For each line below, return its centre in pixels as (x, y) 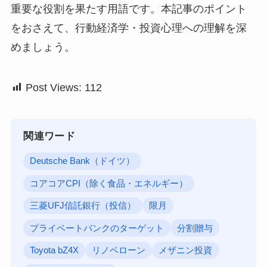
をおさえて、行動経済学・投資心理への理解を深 (128, 28)
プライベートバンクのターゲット (97, 228)
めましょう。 (43, 47)
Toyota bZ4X (55, 250)
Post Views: (53, 88)
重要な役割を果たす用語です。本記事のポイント (128, 9)
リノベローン (119, 250)
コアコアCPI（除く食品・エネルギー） (109, 183)
